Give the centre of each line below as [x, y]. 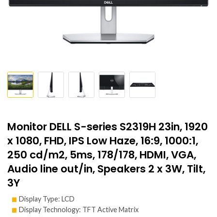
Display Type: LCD [47, 199]
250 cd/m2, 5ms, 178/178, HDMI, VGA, [102, 155]
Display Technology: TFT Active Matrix [79, 210]
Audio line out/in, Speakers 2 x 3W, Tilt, [106, 169]
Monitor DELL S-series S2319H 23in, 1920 [108, 127]
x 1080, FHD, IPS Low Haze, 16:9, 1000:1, [103, 141]
